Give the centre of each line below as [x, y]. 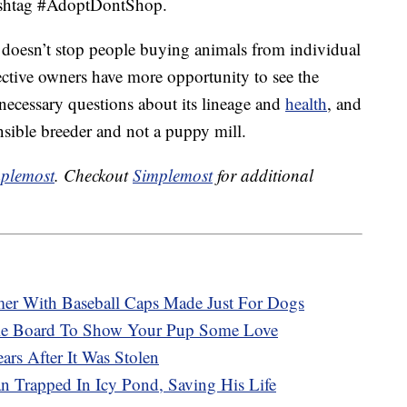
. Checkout [94, 175]
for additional [263, 175]
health [306, 104]
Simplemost [173, 175]
